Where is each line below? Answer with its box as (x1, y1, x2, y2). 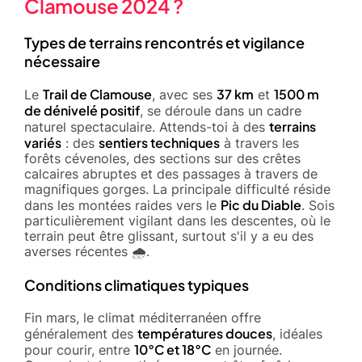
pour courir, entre (24, 341, 134, 358)
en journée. (211, 341, 282, 358)
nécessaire (24, 51, 100, 70)
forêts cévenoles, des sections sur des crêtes (24, 149, 301, 166)
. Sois (301, 196, 335, 213)
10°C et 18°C (134, 340, 211, 358)
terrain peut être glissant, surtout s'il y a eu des (24, 227, 314, 244)
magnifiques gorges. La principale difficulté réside (24, 180, 330, 197)
